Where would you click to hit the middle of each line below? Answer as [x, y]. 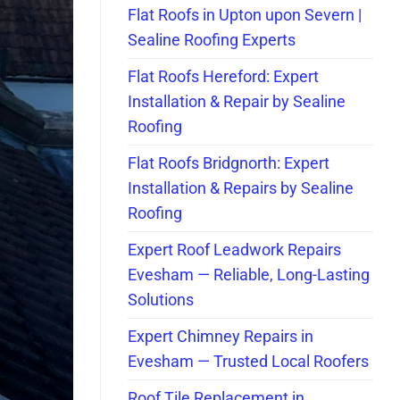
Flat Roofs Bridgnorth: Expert [229, 163]
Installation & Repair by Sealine [237, 101]
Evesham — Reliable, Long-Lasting [249, 275]
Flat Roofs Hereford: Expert [223, 76]
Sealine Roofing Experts [212, 40]
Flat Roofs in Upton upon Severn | [245, 15]
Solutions [161, 300]
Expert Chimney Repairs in [221, 336]
